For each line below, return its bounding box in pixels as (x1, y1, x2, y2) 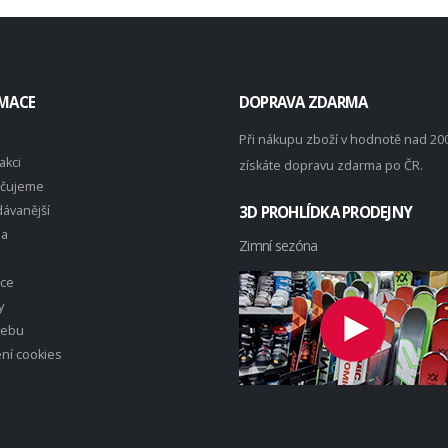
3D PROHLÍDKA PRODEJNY (239, 201, 413, 222)
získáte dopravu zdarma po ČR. (239, 156, 423, 174)
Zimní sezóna (239, 235, 318, 255)
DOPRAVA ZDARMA (239, 91, 368, 112)
